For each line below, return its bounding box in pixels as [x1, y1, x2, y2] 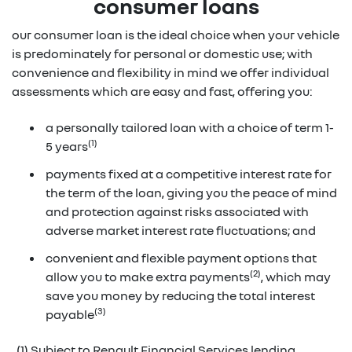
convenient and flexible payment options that [46, 249, 317, 266]
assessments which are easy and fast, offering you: [12, 83, 313, 99]
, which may [261, 268, 331, 284]
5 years [46, 137, 88, 154]
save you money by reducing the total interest [46, 287, 315, 303]
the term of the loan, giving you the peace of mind [46, 184, 337, 200]
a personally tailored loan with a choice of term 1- [46, 119, 334, 135]
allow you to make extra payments [46, 268, 250, 284]
